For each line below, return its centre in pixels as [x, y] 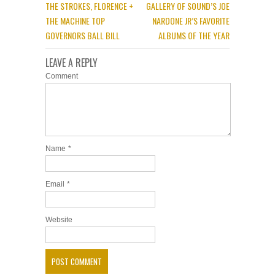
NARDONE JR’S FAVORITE [191, 21]
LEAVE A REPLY [72, 63]
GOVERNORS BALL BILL [83, 35]
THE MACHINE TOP [75, 21]
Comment [62, 76]
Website [59, 220]
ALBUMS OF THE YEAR [194, 35]
